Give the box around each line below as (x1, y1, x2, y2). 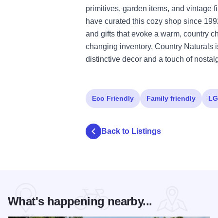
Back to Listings (101, 127, 161, 135)
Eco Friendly (92, 94, 134, 102)
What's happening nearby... (8, 194, 152, 208)
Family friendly (146, 94, 196, 102)
